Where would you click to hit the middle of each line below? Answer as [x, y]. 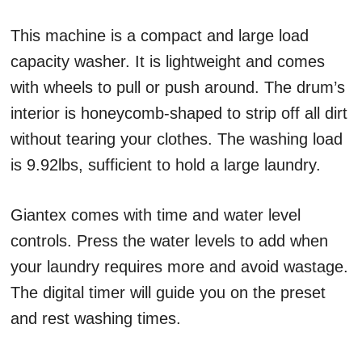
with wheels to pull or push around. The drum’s [178, 88]
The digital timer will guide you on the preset [168, 293]
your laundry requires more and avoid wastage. [179, 267]
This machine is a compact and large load [160, 36]
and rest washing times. [96, 319]
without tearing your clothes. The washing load [177, 139]
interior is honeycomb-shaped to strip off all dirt [179, 114]
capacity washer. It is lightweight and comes [168, 62]
